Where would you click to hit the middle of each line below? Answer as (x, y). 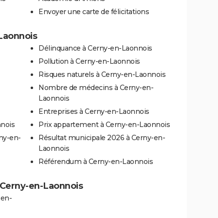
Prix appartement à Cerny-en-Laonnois (104, 124)
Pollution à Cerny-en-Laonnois (89, 61)
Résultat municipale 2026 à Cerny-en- (102, 137)
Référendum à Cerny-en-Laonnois (96, 161)
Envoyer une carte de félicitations (94, 11)
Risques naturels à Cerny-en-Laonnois (102, 74)
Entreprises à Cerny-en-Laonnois (94, 111)
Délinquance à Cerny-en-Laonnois (95, 48)
